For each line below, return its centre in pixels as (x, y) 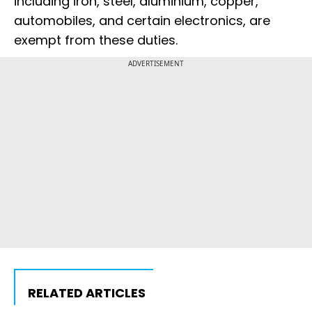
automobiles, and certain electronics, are (142, 21)
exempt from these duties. (96, 40)
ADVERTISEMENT (156, 64)
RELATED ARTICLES (87, 293)
